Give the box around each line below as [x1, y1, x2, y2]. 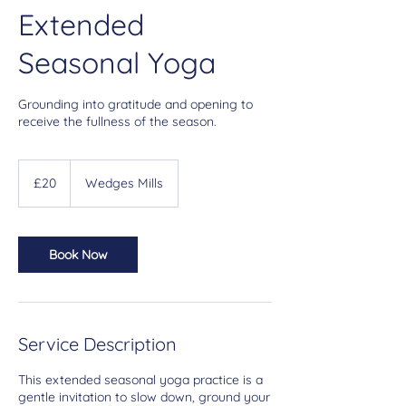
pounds [19, 179, 51, 190]
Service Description [18, 332, 177, 355]
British [19, 169, 44, 180]
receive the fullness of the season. [18, 112, 217, 130]
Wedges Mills [85, 174, 163, 191]
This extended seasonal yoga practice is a [18, 371, 263, 388]
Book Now [48, 246, 108, 263]
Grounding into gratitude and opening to [18, 95, 253, 112]
